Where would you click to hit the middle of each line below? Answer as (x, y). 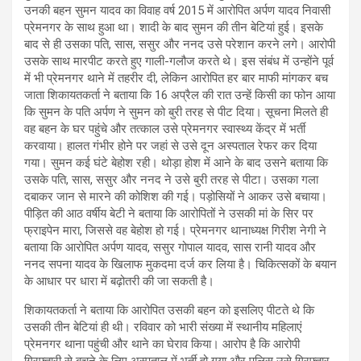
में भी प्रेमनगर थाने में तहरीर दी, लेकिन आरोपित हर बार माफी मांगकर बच (176, 78)
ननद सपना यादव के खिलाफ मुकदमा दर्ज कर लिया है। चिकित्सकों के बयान (180, 264)
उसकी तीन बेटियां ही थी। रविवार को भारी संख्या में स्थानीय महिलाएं (163, 327)
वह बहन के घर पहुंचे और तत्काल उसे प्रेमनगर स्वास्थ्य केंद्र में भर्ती (165, 129)
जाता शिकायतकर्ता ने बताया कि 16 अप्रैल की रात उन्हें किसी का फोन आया (180, 95)
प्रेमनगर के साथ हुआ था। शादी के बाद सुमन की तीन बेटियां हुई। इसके (174, 27)
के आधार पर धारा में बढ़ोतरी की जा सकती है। (119, 281)
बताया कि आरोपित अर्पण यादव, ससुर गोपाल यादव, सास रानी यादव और (170, 247)
